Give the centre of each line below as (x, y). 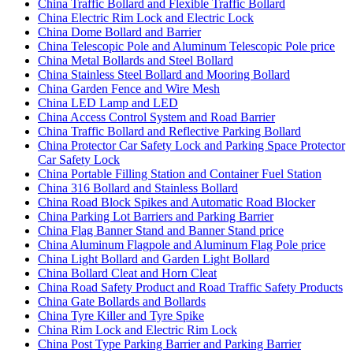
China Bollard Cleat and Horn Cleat (127, 273)
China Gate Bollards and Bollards (122, 301)
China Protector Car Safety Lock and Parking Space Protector (191, 145)
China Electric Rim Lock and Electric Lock (146, 17)
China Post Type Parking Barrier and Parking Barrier (169, 344)
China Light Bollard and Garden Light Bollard (154, 258)
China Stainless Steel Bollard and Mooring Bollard (164, 74)
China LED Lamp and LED (108, 102)
